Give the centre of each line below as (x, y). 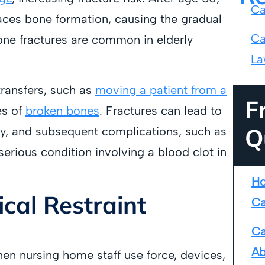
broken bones (62, 110)
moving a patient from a (161, 90)
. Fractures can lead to (161, 110)
